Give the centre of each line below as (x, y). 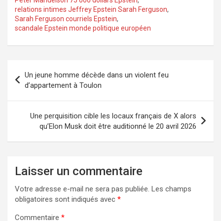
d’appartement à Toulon (63, 85)
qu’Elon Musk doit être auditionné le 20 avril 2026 (118, 126)
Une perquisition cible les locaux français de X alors (113, 116)
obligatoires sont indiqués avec (66, 199)
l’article (28, 99)
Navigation (37, 67)
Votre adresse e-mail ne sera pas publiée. (82, 189)
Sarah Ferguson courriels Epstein (66, 18)
